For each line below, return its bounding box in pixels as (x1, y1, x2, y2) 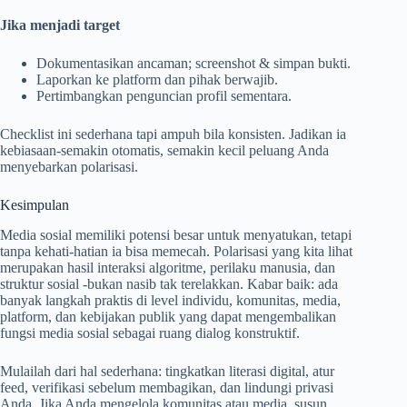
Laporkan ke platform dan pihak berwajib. (36, 72, 278, 88)
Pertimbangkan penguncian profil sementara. (36, 88, 292, 104)
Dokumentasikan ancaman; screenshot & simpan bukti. (36, 55, 351, 72)
